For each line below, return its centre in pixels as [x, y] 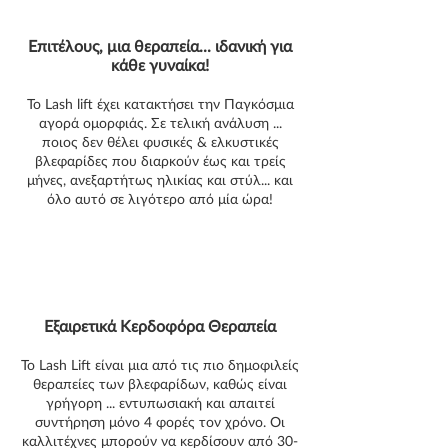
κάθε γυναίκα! [160, 64]
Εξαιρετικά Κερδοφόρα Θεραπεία [160, 325]
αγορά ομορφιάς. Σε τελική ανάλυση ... [160, 122]
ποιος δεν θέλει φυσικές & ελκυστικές [160, 141]
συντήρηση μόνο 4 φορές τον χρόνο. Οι [160, 421]
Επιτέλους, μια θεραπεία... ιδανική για [160, 45]
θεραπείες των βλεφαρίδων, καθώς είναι [160, 383]
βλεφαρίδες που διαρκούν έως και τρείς [160, 160]
